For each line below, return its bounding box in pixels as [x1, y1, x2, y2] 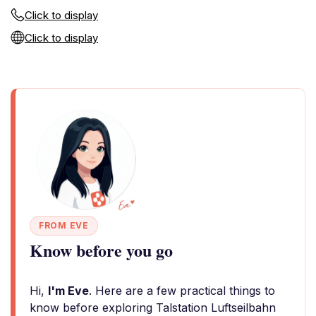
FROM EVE [39, 220, 89, 231]
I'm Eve [48, 284, 89, 298]
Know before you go [30, 238, 173, 262]
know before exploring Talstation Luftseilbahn [30, 300, 276, 315]
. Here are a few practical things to [89, 284, 275, 298]
